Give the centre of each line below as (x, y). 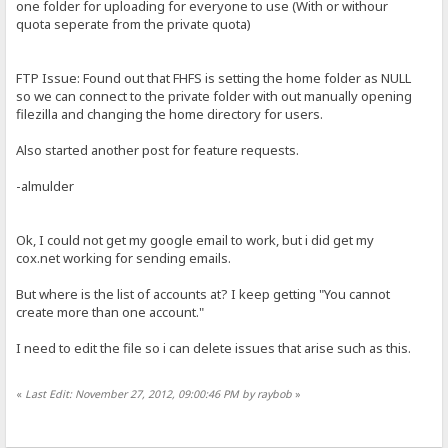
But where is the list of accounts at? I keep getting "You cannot (203, 294)
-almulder (45, 186)
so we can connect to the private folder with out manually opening (214, 96)
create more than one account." (110, 312)
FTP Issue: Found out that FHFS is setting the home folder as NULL (214, 78)
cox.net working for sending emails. (124, 258)
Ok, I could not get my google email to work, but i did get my (195, 240)
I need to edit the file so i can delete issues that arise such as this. (214, 348)
